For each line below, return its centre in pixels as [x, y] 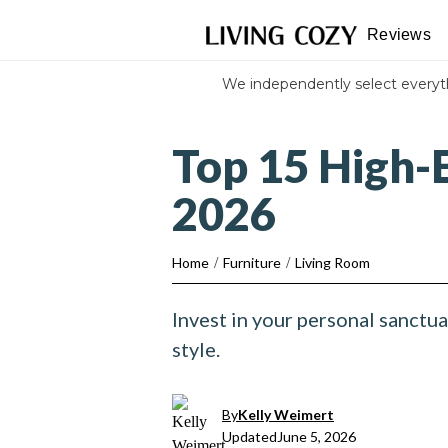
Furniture [252, 262]
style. [196, 349]
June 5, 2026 [316, 436]
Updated [249, 436]
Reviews [399, 34]
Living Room [332, 262]
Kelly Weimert [286, 414]
